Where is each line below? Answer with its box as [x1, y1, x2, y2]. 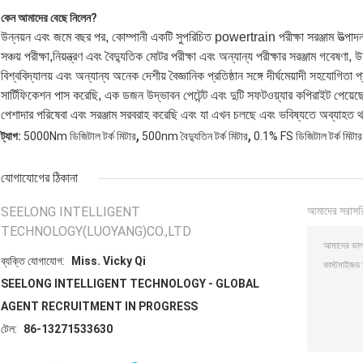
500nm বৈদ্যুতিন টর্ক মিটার [142, 130, 248, 143]
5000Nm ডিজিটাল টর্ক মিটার [23, 130, 136, 143]
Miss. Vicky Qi [71, 254, 146, 268]
